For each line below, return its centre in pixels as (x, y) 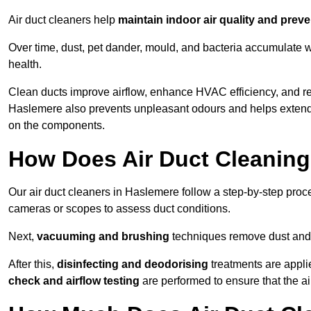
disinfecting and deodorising (133, 264)
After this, (33, 264)
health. (25, 65)
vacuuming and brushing (103, 237)
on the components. (57, 126)
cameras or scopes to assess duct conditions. (119, 209)
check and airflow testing (74, 281)
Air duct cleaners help (63, 20)
